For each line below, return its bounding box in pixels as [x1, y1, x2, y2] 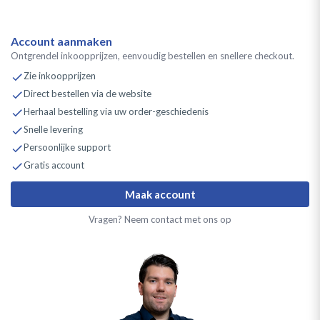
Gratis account [24, 159, 84, 171]
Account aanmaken [11, 34, 112, 48]
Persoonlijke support [24, 141, 111, 153]
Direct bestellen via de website [24, 87, 151, 99]
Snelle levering [24, 123, 83, 135]
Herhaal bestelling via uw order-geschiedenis [24, 105, 209, 117]
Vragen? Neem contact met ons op [89, 213, 231, 225]
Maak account [124, 187, 196, 201]
